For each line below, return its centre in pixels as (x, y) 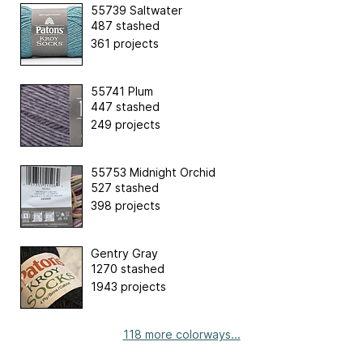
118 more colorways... (181, 334)
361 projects (125, 43)
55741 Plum (122, 91)
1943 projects (128, 286)
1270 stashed (128, 268)
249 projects (126, 124)
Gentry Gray (124, 253)
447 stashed (125, 106)
